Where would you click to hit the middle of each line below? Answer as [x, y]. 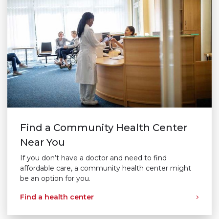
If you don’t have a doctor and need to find [94, 158]
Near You [43, 142]
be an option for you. [55, 178]
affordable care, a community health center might [106, 168]
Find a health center [57, 197]
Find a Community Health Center [104, 127]
